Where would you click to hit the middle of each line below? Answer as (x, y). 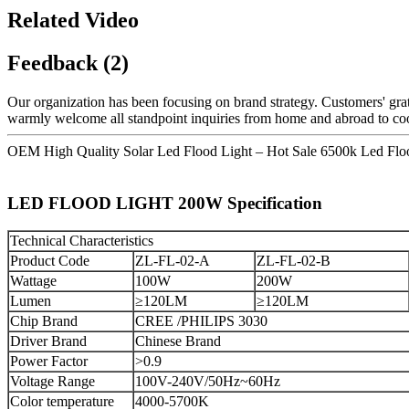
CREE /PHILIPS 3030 (201, 321)
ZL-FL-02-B (294, 261)
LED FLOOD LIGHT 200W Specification (165, 203)
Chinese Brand (178, 341)
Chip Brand (44, 321)
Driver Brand (48, 341)
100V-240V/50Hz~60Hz (208, 382)
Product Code (50, 261)
